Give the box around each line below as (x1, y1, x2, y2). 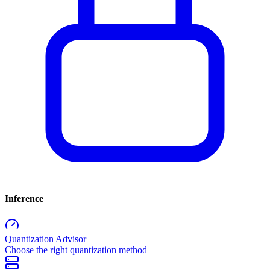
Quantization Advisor (5, 234, 86, 245)
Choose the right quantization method (5, 245, 147, 256)
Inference (5, 193, 43, 204)
